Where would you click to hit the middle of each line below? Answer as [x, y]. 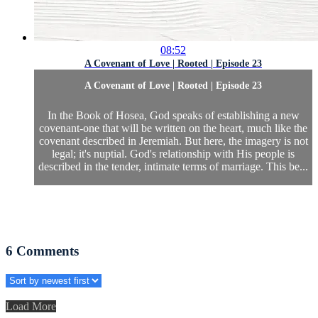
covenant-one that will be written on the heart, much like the [173, 128]
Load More [31, 307]
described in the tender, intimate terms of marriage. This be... [173, 166]
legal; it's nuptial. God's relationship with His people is [173, 153]
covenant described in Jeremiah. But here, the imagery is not [173, 141]
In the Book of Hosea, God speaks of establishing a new [173, 115]
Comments [48, 251]
